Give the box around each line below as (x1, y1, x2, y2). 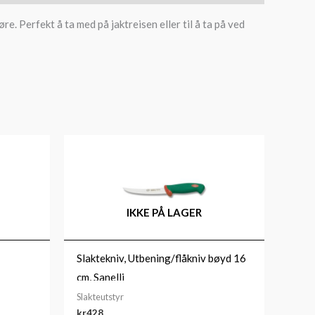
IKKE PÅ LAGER (127, 206, 202, 219)
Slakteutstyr (77, 291, 124, 303)
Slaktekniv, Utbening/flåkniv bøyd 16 (77, 251, 246, 264)
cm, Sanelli (77, 270, 124, 283)
